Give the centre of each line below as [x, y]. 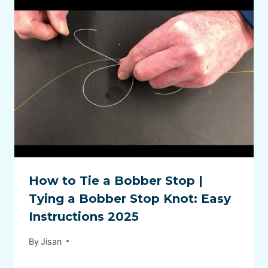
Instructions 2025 [84, 217]
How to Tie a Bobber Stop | [116, 181]
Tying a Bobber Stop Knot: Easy [130, 199]
